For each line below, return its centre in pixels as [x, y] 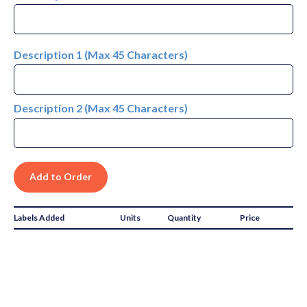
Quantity [184, 217]
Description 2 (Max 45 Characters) [101, 108]
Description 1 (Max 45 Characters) [101, 54]
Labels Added [39, 217]
